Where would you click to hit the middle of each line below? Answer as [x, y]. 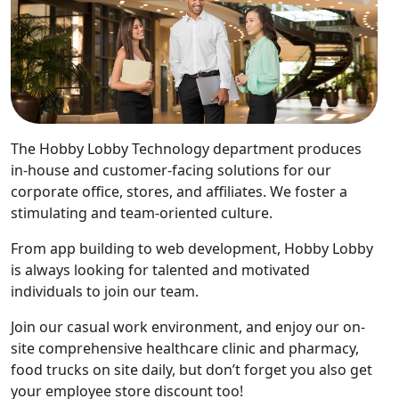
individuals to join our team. [105, 292]
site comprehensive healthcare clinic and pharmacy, [185, 349]
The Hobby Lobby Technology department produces [186, 149]
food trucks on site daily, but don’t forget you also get [191, 370]
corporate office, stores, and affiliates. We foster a [179, 192]
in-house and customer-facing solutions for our [171, 171]
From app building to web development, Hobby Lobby [192, 249]
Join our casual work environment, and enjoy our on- [188, 327]
